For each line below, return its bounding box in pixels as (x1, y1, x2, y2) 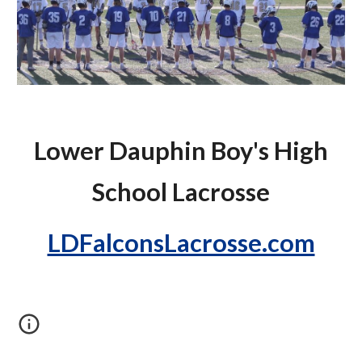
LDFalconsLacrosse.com (47, 228, 315, 258)
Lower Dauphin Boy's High (34, 136, 328, 166)
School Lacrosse (92, 177, 270, 207)
